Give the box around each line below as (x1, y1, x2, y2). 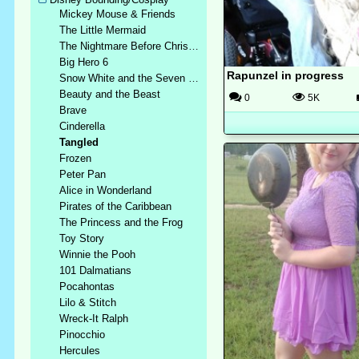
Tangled (59, 136, 99, 148)
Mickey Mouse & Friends (59, 8, 176, 20)
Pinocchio (59, 329, 106, 341)
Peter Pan (59, 168, 107, 180)
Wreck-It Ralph (59, 313, 129, 325)
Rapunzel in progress (226, 68, 344, 82)
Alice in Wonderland (59, 184, 152, 196)
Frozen (59, 152, 92, 164)
